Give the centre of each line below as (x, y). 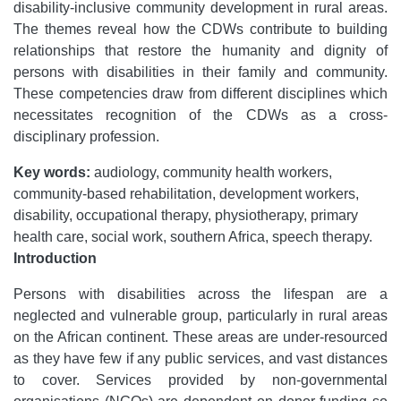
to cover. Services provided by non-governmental (200, 380)
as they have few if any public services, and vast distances (200, 358)
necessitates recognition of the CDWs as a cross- (200, 115)
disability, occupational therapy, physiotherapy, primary (186, 215)
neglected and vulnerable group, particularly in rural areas (200, 316)
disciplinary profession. (86, 137)
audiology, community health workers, (211, 172)
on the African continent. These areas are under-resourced (200, 337)
